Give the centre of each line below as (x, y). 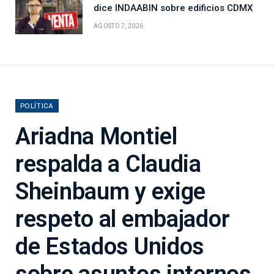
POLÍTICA (37, 106)
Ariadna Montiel (96, 137)
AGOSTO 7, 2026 (119, 26)
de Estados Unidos (110, 247)
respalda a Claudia (108, 164)
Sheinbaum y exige (111, 192)
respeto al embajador (123, 219)
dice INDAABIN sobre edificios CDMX (173, 8)
